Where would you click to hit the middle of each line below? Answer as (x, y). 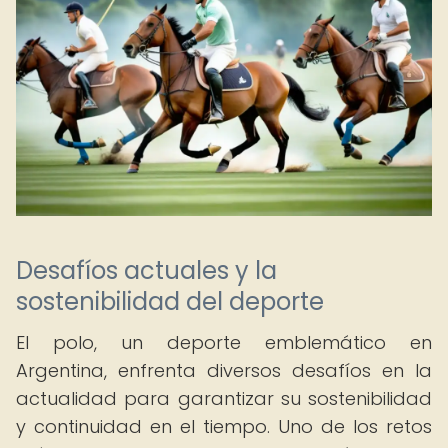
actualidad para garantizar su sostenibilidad (224, 398)
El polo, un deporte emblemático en (224, 342)
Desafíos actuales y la (146, 270)
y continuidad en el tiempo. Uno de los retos (224, 426)
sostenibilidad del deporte (170, 301)
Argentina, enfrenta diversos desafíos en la (224, 370)
